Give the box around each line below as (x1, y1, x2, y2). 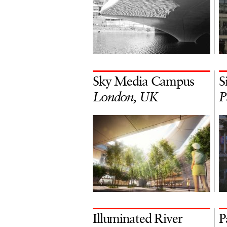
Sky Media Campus (93, 75, 194, 89)
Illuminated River (93, 213, 182, 226)
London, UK (93, 91, 158, 104)
